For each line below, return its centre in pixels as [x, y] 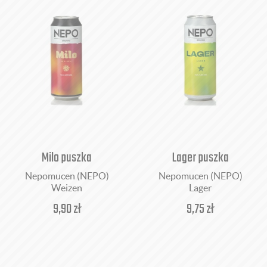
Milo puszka [67, 158]
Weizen [67, 188]
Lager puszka [200, 158]
